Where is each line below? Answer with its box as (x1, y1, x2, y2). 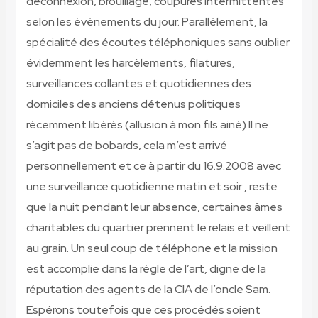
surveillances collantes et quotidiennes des (26, 76, 251, 92)
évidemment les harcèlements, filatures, (26, 55, 235, 71)
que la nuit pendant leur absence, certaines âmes (26, 199, 283, 215)
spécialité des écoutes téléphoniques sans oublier (26, 35, 290, 50)
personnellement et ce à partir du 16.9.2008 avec (26, 158, 281, 174)
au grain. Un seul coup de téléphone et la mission (26, 241, 278, 256)
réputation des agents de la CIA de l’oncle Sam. (26, 282, 270, 297)
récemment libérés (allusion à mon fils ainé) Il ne (26, 117, 268, 133)
